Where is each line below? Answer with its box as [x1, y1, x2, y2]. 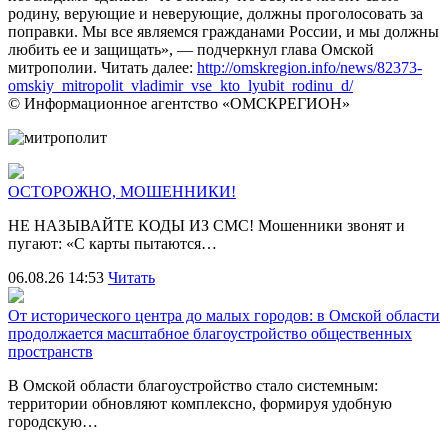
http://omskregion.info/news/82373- [197, 58, 422, 76]
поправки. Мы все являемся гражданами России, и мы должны [8, 22, 439, 40]
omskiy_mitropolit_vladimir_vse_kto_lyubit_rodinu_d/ [8, 76, 353, 94]
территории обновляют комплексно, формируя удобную [8, 394, 392, 412]
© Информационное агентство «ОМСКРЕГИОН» [8, 94, 350, 112]
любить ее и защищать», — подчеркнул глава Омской [8, 40, 374, 58]
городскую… [8, 412, 98, 430]
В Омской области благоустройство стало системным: [8, 376, 378, 394]
